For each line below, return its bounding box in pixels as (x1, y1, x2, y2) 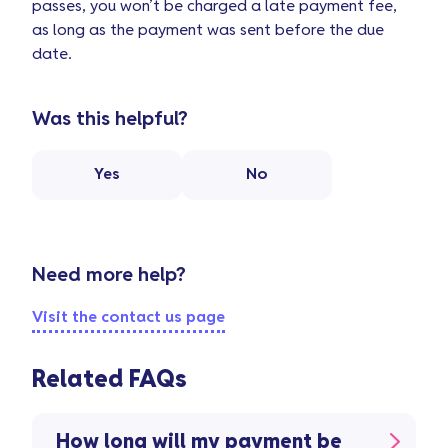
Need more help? (32, 265, 186, 285)
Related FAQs (32, 368, 187, 392)
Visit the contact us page (32, 309, 225, 325)
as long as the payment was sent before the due (32, 23, 384, 39)
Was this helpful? (32, 109, 188, 129)
